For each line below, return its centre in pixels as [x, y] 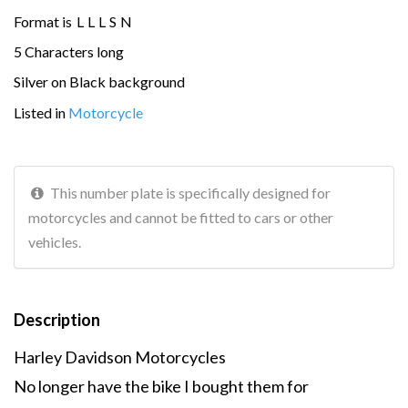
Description [57, 319]
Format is [44, 21]
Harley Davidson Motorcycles [120, 357]
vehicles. [55, 241]
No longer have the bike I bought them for [161, 386]
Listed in [41, 112]
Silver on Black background [99, 82]
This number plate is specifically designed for [189, 192]
